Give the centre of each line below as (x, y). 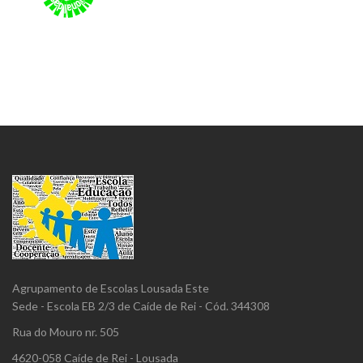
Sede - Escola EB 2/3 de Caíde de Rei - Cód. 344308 (141, 306)
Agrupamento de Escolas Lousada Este (111, 288)
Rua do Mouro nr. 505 (66, 332)
